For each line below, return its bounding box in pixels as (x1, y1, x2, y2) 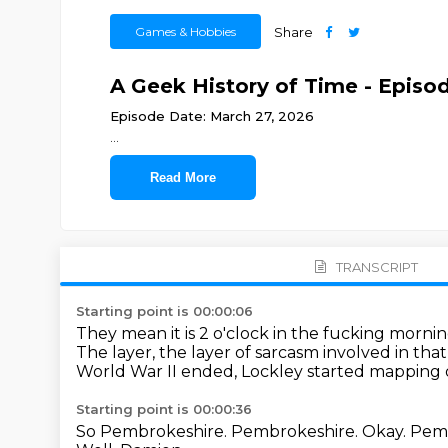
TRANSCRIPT (335, 258, 418, 275)
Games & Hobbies (134, 24, 236, 39)
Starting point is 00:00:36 (76, 401, 252, 417)
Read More (149, 170, 216, 185)
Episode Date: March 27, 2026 (109, 108, 314, 124)
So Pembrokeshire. (76, 422, 231, 441)
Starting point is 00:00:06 (76, 303, 253, 319)
